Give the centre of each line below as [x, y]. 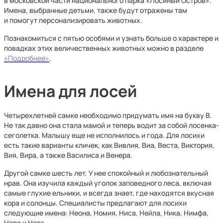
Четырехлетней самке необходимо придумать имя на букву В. [108, 115]
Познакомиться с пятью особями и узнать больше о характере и [111, 38]
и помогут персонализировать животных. [73, 20]
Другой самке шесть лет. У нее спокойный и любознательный [106, 173]
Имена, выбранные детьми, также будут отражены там [96, 10]
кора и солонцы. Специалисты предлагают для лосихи [95, 203]
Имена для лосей [70, 91]
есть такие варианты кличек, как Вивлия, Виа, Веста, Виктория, [109, 145]
